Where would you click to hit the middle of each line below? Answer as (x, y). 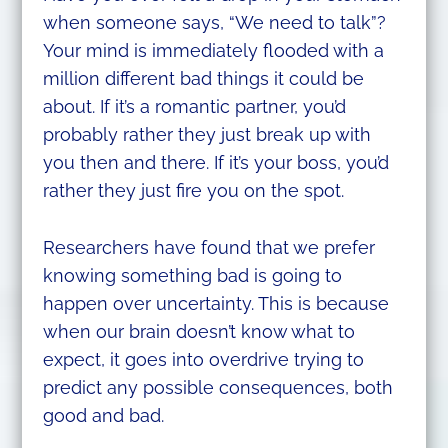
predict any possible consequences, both (217, 388)
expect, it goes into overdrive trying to (203, 360)
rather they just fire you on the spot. (193, 191)
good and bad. (103, 416)
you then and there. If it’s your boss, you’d (215, 163)
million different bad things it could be (203, 79)
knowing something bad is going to (192, 276)
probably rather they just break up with (206, 135)
